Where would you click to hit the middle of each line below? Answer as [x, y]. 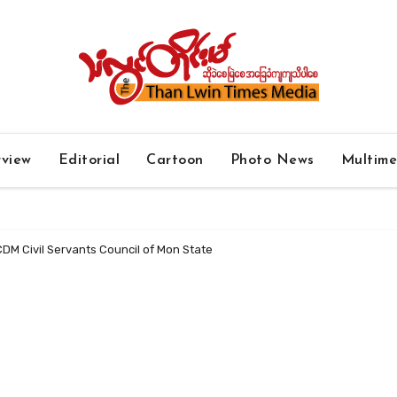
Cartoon [175, 160]
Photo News [272, 160]
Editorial [89, 160]
